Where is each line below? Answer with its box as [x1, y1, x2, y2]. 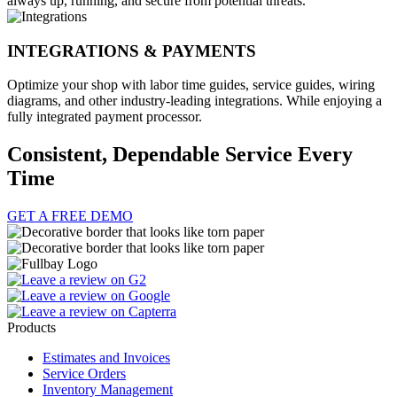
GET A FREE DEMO [7, 208, 133, 224]
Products [7, 320, 56, 336]
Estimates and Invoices [43, 350, 170, 366]
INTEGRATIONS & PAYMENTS [7, 41, 256, 60]
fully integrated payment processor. [7, 109, 202, 125]
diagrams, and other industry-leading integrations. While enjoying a [7, 93, 382, 109]
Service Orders [43, 366, 126, 382]
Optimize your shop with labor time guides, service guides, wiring [7, 77, 375, 93]
